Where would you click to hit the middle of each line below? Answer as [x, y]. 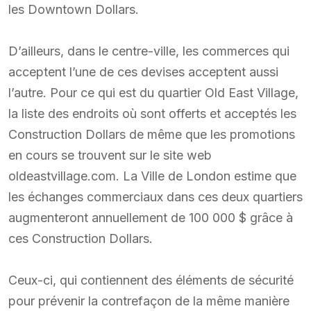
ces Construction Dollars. [81, 238]
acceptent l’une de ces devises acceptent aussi [143, 72]
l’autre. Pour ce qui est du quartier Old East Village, [153, 92]
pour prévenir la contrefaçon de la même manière [149, 301]
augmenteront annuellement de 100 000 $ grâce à [151, 217]
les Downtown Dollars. [74, 9]
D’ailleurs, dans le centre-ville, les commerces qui [149, 51]
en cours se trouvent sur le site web [110, 155]
